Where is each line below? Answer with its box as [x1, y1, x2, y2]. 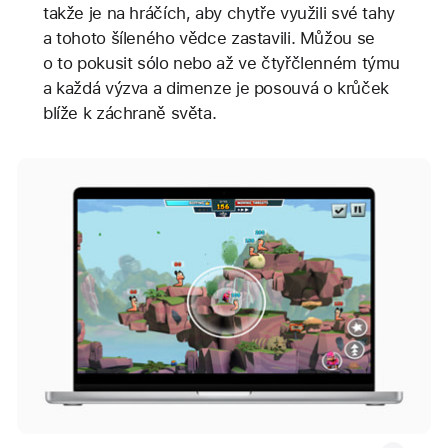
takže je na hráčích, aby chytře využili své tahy [42, 2, 395, 23]
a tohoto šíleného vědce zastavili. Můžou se [42, 27, 375, 48]
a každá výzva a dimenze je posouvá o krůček [42, 77, 389, 98]
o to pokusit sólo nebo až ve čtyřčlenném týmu [42, 52, 401, 73]
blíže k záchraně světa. [42, 102, 217, 123]
